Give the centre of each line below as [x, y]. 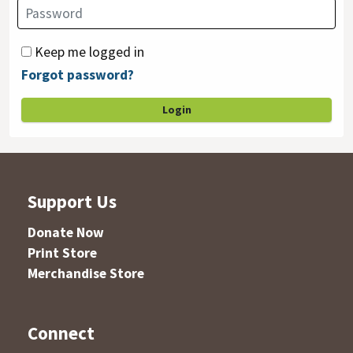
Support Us [72, 202]
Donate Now [66, 233]
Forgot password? [77, 74]
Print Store [62, 253]
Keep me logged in [89, 52]
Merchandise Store [86, 274]
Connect [61, 333]
